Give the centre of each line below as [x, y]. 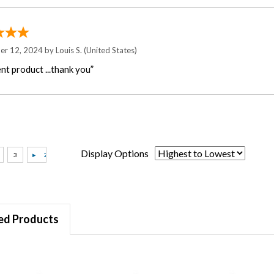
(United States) [110, 50]
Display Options [115, 153]
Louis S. [69, 50]
